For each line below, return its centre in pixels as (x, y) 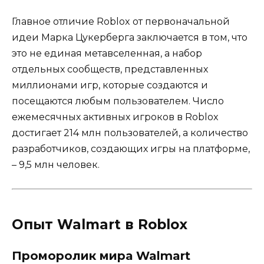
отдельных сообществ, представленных (110, 69)
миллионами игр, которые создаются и (110, 85)
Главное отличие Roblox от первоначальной (121, 21)
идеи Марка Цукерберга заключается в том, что (130, 37)
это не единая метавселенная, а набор (107, 53)
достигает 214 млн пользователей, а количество (130, 133)
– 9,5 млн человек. (56, 164)
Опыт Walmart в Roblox (100, 224)
